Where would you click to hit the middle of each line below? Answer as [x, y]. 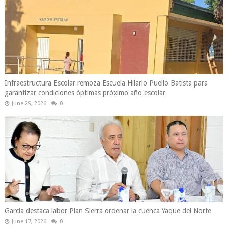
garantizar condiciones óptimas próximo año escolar [85, 93]
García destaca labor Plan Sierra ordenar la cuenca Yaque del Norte [108, 211]
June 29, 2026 [29, 104]
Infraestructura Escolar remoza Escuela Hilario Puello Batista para [106, 83]
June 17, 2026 [29, 222]
